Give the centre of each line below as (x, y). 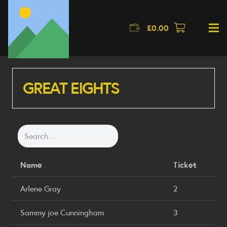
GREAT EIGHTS (71, 88)
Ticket (185, 164)
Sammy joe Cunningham (62, 212)
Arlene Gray (41, 188)
